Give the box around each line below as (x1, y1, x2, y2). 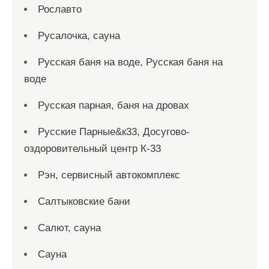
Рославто (38, 4, 82, 16)
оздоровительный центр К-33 (24, 143, 161, 155)
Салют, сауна (38, 222, 101, 234)
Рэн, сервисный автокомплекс (38, 169, 180, 181)
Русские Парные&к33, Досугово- (38, 126, 190, 138)
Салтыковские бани (38, 196, 130, 208)
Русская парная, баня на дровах (38, 100, 189, 112)
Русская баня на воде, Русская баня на (38, 56, 223, 68)
